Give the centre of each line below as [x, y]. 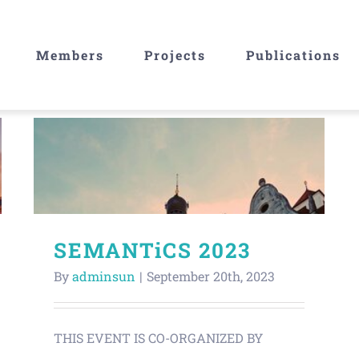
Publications [293, 54]
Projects [175, 54]
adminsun [104, 276]
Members [70, 54]
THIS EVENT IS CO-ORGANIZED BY [158, 337]
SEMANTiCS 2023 [152, 250]
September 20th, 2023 [211, 276]
